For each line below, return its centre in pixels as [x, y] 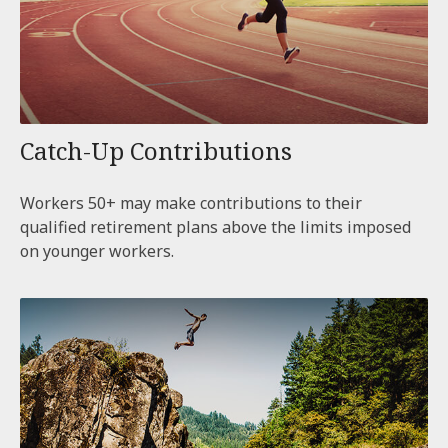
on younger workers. [97, 250]
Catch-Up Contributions [156, 150]
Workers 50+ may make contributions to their [191, 202]
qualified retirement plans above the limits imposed [215, 226]
